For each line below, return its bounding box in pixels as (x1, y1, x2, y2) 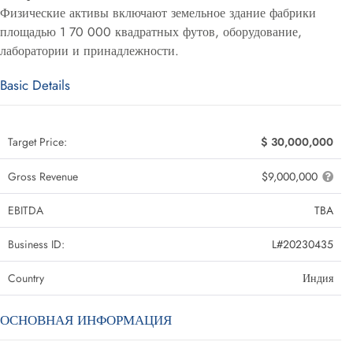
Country (8, 270, 44, 286)
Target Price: (8, 134, 67, 150)
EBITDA (8, 203, 43, 218)
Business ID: (8, 236, 65, 252)
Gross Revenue (8, 169, 78, 184)
